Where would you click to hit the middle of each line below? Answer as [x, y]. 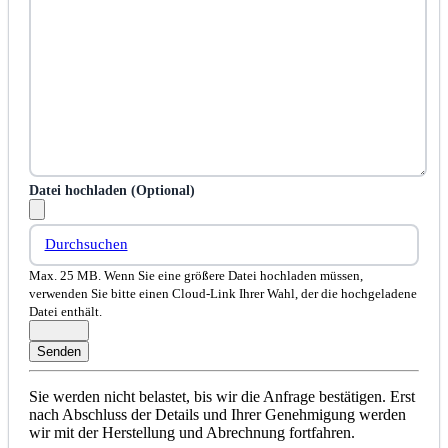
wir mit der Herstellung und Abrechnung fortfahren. [192, 432]
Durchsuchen [86, 244]
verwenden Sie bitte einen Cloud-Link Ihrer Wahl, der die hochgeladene [223, 293]
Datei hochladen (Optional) [112, 190]
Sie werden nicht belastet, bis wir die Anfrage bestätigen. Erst [222, 396]
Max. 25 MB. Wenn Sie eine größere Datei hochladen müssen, [196, 275]
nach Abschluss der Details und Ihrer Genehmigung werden [217, 414]
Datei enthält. [65, 311]
